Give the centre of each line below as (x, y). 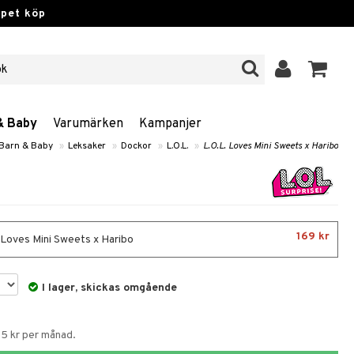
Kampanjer (170, 124)
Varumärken (88, 124)
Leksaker (87, 146)
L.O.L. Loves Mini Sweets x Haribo (271, 146)
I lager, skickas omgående (110, 288)
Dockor (136, 146)
